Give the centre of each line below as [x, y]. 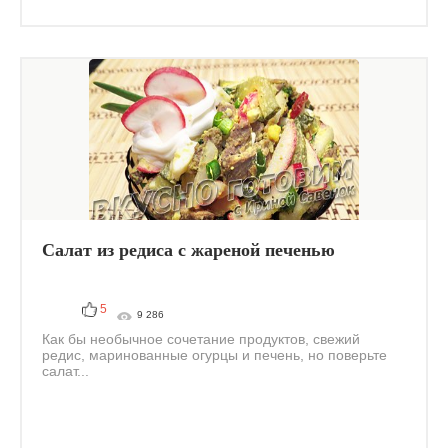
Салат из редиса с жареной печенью [188, 250]
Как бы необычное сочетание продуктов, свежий [201, 339]
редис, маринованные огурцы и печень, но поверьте [214, 355]
